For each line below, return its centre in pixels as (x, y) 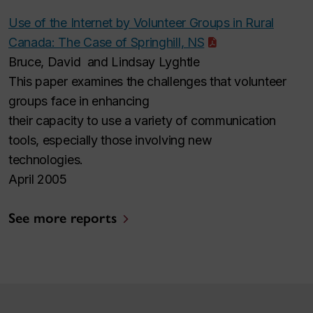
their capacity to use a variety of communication (142, 121)
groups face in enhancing (79, 101)
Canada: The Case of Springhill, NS (107, 43)
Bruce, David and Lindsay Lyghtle (104, 62)
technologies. (46, 160)
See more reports (63, 218)
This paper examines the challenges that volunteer (147, 82)
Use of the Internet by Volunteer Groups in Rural (141, 23)
